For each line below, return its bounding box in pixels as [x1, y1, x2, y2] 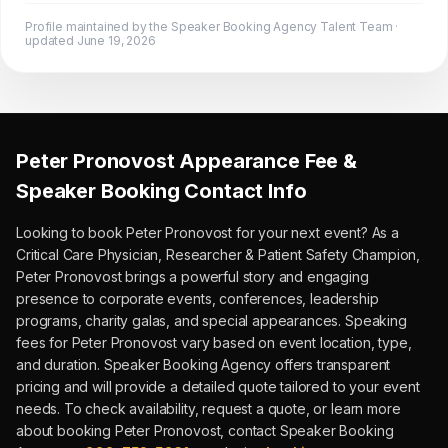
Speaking [345, 312, 407, 329]
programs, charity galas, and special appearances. [16, 312, 342, 329]
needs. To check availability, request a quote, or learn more [16, 400, 401, 417]
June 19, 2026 [76, 33, 156, 48]
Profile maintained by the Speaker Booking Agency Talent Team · [25, 19, 399, 34]
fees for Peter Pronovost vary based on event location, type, [16, 334, 412, 351]
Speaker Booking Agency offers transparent [103, 356, 391, 373]
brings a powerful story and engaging [121, 268, 369, 285]
